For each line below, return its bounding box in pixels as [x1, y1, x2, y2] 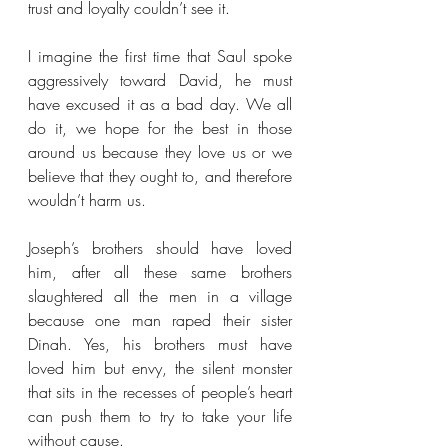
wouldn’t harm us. [28, 189, 151, 211]
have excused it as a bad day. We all [28, 93, 292, 115]
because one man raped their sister [28, 309, 292, 331]
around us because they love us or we [28, 141, 292, 163]
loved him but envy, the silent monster [28, 357, 292, 379]
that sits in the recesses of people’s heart [28, 381, 292, 403]
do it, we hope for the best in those [28, 117, 292, 139]
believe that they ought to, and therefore [28, 165, 292, 187]
